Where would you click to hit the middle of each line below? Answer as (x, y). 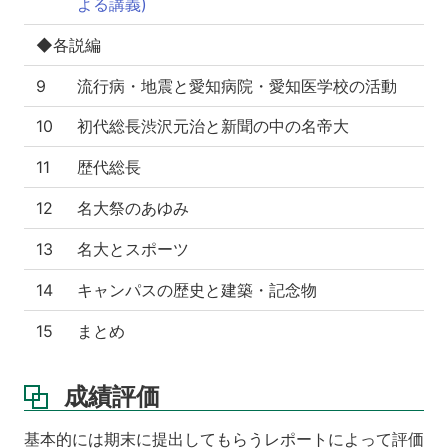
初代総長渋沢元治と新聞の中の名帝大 (213, 126)
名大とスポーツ (133, 249)
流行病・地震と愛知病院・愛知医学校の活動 (237, 86)
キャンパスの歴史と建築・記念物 (197, 290)
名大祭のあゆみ (133, 208)
